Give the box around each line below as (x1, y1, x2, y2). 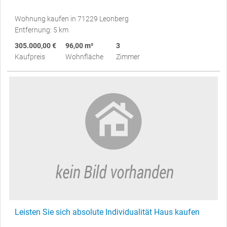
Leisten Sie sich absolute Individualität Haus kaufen (15, 207, 200, 217)
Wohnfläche (65, 53, 103, 61)
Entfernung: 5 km (15, 26, 68, 34)
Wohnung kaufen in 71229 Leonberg (15, 15, 129, 23)
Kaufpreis (15, 53, 45, 61)
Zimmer (116, 53, 140, 61)
